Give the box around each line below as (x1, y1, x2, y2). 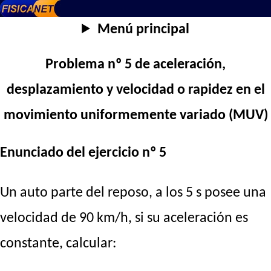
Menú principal (97, 22, 189, 37)
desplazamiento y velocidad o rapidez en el (6, 83, 265, 98)
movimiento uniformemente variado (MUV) (3, 108, 268, 123)
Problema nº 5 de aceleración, (45, 57, 226, 73)
